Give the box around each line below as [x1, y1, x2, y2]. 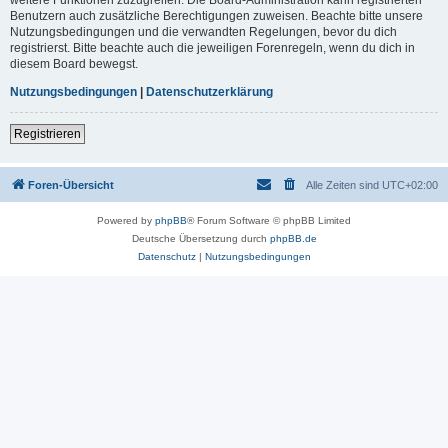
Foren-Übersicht [28, 178, 114, 191]
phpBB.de [269, 232, 317, 244]
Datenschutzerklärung [146, 84, 273, 99]
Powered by [97, 214, 155, 226]
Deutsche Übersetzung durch [131, 232, 270, 244]
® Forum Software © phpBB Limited [187, 214, 351, 226]
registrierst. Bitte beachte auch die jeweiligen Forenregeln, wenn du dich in [10, 40, 415, 55]
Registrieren [14, 126, 81, 141]
